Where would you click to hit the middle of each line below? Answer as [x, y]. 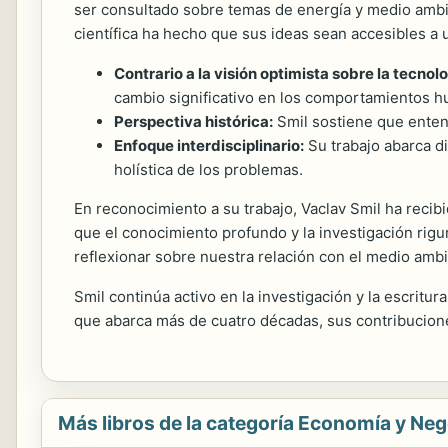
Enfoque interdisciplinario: [209, 145]
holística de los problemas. [208, 169]
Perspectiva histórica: [193, 121]
